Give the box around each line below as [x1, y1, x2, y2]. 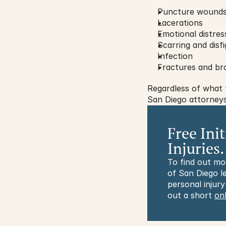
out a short [167, 190, 214, 200]
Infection [157, 51, 193, 61]
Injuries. [167, 138, 224, 158]
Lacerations [157, 18, 203, 28]
